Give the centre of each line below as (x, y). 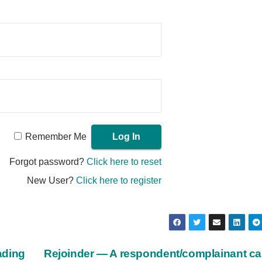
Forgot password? (48, 161)
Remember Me (56, 136)
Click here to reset (124, 161)
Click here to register (119, 180)
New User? (52, 180)
